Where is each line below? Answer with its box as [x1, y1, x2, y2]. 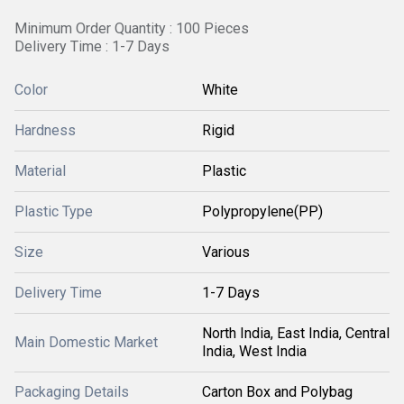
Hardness [14, 122, 76, 139]
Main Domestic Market [14, 334, 158, 351]
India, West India [202, 343, 307, 360]
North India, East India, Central [202, 325, 390, 342]
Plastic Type [14, 203, 93, 220]
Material [14, 162, 66, 179]
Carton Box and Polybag [202, 383, 353, 400]
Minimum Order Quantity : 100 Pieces [14, 20, 249, 37]
